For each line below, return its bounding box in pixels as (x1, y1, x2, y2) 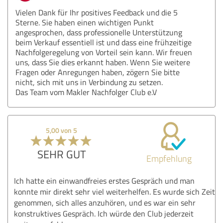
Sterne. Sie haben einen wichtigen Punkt (15, 16, 154, 28)
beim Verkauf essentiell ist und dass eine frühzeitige (15, 36, 192, 48)
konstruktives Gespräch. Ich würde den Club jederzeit (14, 208, 194, 219)
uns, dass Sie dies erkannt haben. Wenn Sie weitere (15, 56, 190, 68)
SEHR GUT (37, 146, 86, 162)
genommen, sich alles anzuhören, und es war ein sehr (14, 197, 196, 208)
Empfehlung (146, 152, 192, 164)
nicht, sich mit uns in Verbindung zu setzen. (15, 76, 163, 88)
